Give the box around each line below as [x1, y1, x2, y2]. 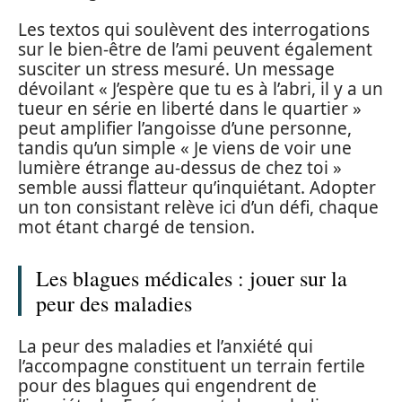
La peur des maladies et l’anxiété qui [18, 334, 313, 358]
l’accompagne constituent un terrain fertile [18, 354, 365, 378]
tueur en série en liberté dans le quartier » [18, 97, 362, 121]
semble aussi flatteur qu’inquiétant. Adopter [18, 176, 376, 200]
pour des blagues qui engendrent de [18, 373, 317, 398]
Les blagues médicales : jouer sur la [36, 264, 347, 293]
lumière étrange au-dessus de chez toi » [18, 156, 342, 180]
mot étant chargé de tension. [18, 215, 255, 240]
